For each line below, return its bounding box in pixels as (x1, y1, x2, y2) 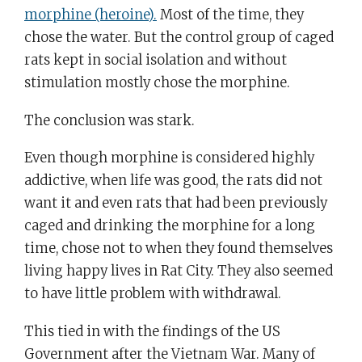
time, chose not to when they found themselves (24, 240, 333, 258)
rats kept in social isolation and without (24, 51, 287, 69)
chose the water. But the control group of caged (24, 28, 334, 46)
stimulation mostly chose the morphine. (24, 74, 290, 91)
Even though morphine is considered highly (24, 149, 314, 167)
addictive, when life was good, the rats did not (24, 172, 322, 190)
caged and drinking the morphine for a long (24, 217, 315, 235)
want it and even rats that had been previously (24, 195, 327, 213)
